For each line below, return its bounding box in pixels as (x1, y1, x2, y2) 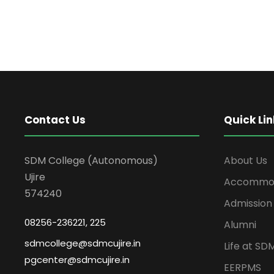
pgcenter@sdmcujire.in (24, 253, 130, 267)
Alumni (224, 218, 256, 232)
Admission (224, 196, 272, 211)
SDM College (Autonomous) (24, 154, 158, 168)
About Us (224, 154, 267, 168)
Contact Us (24, 113, 86, 128)
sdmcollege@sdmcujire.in (24, 237, 141, 250)
